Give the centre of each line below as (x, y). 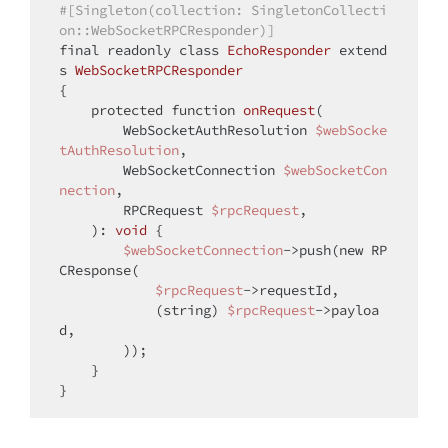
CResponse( (99, 270)
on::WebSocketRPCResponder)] (167, 30)
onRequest (279, 110)
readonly (139, 50)
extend (363, 50)
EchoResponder (279, 50)
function (203, 110)
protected (127, 110)
